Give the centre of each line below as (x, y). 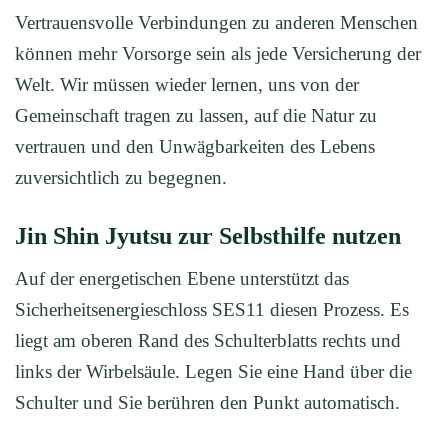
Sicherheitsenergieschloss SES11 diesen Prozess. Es (212, 309)
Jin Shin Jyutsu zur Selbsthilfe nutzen (208, 235)
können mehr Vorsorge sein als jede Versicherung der (218, 53)
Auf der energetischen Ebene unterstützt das (182, 278)
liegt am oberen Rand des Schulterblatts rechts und (208, 340)
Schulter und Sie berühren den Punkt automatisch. (207, 402)
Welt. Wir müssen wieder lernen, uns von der (187, 84)
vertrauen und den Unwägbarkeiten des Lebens (195, 146)
